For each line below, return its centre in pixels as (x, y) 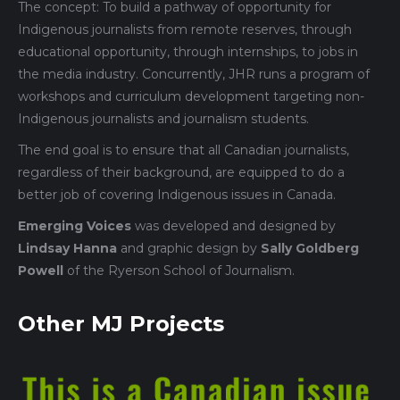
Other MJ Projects (121, 323)
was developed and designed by (233, 225)
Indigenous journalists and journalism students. (163, 118)
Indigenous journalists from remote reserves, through (185, 29)
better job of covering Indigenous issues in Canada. (177, 194)
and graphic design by (189, 248)
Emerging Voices (75, 225)
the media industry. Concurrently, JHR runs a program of (194, 74)
